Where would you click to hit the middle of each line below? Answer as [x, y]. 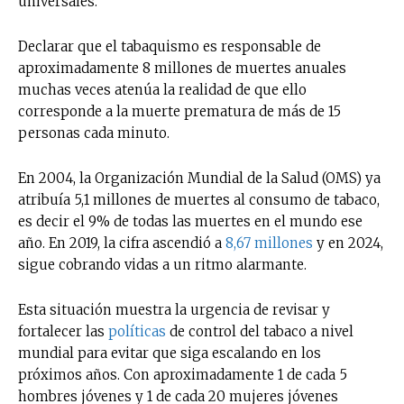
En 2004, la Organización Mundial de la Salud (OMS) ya [199, 178]
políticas [137, 331]
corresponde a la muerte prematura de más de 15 [179, 111]
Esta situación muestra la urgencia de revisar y [174, 309]
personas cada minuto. [96, 133]
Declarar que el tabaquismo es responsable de [170, 46]
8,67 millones [269, 243]
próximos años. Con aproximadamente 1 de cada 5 [183, 374]
